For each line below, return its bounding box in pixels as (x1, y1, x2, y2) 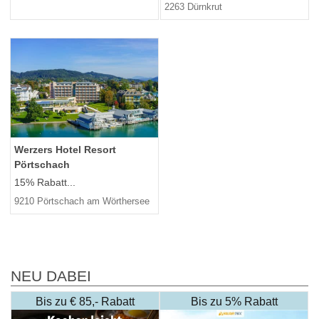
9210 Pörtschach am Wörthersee (14, 195, 150, 206)
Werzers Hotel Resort (14, 143, 116, 155)
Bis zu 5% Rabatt (190, 295, 278, 308)
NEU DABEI (11, 267, 91, 285)
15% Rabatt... (14, 176, 75, 188)
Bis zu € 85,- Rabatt (36, 295, 135, 308)
